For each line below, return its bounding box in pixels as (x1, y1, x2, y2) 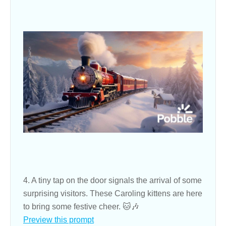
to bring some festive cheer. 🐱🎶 (23, 202, 139, 211)
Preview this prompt (23, 215, 94, 224)
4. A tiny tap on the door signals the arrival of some (23, 176, 202, 185)
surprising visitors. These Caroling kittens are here (23, 189, 202, 198)
